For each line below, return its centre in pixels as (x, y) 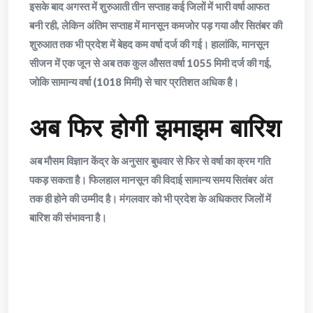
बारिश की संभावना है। (68, 217)
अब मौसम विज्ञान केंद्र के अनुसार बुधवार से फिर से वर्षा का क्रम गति (150, 161)
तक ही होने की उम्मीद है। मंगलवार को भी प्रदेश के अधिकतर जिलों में (150, 198)
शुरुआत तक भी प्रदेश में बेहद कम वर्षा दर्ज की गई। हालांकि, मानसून (149, 44)
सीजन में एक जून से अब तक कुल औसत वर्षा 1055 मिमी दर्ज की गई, (151, 63)
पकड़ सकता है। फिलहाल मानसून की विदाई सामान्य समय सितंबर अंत (151, 180)
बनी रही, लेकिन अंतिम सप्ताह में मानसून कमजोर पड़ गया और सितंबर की (156, 25)
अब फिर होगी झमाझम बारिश (155, 128)
